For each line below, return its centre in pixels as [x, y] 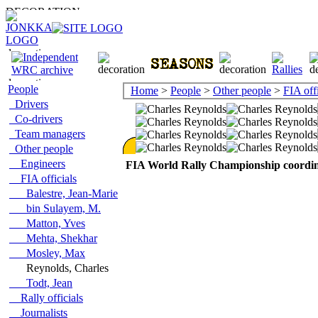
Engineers [37, 164]
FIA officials [43, 179]
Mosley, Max [47, 253]
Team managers [47, 134]
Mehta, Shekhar [53, 238]
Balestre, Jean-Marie [64, 193]
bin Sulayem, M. [55, 208]
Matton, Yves [47, 223]
